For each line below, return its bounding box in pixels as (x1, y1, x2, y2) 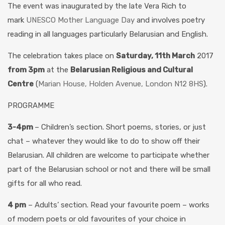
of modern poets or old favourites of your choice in (8, 214, 186, 223)
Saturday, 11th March (116, 51, 195, 60)
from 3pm (8, 65, 45, 74)
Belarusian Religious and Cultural (70, 65, 193, 74)
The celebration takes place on (8, 51, 116, 60)
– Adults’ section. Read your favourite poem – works (26, 200, 209, 209)
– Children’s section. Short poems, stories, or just (35, 123, 206, 132)
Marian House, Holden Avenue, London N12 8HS (38, 79, 203, 88)
